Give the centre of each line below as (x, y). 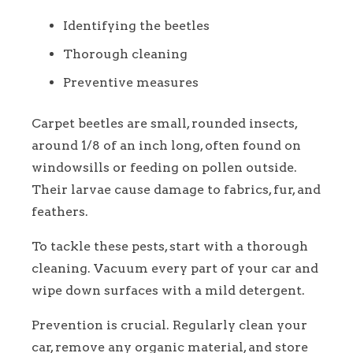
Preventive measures (131, 83)
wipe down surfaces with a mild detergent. (168, 291)
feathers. (60, 212)
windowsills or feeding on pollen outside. (164, 168)
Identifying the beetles (136, 26)
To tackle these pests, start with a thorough (170, 247)
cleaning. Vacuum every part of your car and (175, 269)
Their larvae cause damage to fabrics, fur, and (176, 190)
